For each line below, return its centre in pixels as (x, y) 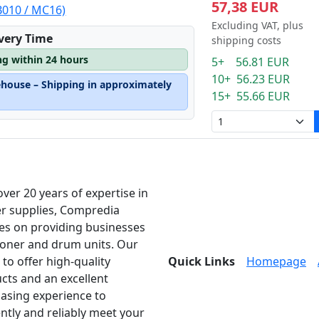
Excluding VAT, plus (257, 25)
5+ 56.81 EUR (250, 62)
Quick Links (202, 261)
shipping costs (246, 40)
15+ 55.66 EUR (250, 96)
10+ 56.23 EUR (250, 79)
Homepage (276, 261)
